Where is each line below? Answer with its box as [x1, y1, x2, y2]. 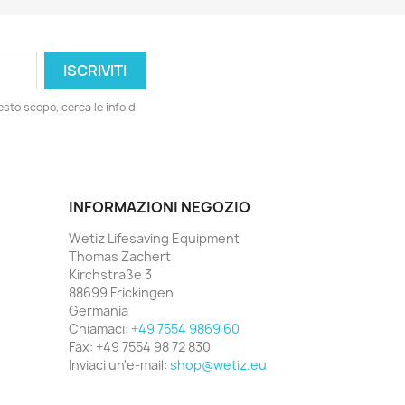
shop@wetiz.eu [170, 356, 267, 373]
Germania [69, 302, 128, 319]
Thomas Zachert [69, 248, 171, 265]
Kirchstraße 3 [69, 266, 152, 283]
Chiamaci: [69, 320, 131, 337]
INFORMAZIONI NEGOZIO [69, 197, 250, 217]
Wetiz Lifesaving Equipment [69, 230, 240, 247]
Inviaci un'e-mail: [69, 356, 170, 373]
